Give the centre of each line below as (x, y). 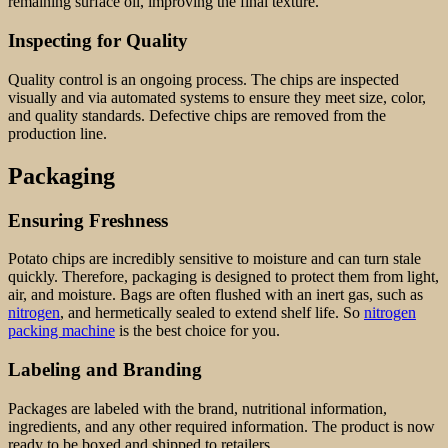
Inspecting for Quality (98, 41)
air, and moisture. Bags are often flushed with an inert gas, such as (215, 295)
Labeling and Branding (105, 370)
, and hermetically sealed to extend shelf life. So (212, 313)
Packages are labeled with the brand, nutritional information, (197, 408)
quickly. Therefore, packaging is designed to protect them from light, (223, 277)
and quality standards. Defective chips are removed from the (197, 115)
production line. (57, 133)
